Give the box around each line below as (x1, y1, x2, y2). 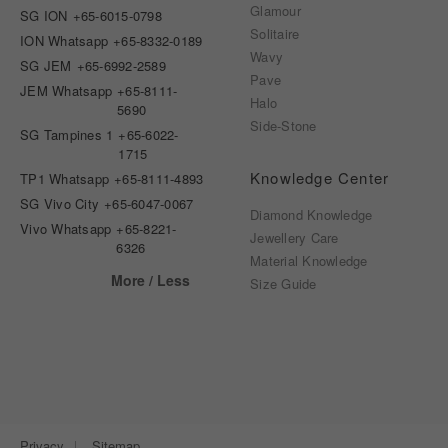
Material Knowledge (250, 251, 368, 271)
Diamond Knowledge (250, 205, 373, 225)
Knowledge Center (250, 167, 390, 189)
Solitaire (250, 24, 300, 44)
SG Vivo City (20, 194, 100, 214)
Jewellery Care (250, 228, 339, 248)
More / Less (111, 270, 190, 291)
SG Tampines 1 (20, 125, 114, 145)
